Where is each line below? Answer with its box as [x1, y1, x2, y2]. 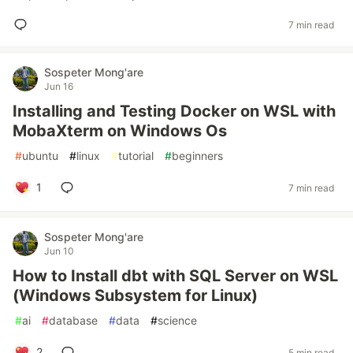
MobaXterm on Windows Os [13, 121, 227, 140]
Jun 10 [44, 245, 74, 257]
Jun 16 [44, 80, 73, 92]
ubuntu [22, 149, 58, 162]
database [49, 314, 98, 327]
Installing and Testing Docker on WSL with [13, 102, 336, 121]
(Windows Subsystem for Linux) [13, 286, 258, 305]
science [158, 314, 197, 327]
